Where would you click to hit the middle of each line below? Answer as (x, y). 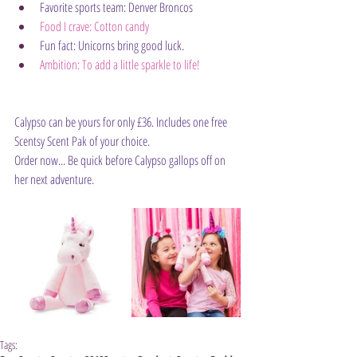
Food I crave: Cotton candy (94, 26)
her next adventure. (54, 179)
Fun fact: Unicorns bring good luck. (112, 45)
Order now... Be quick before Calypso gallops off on (121, 160)
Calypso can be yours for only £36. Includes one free (122, 122)
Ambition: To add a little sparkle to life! (120, 65)
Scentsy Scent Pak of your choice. (82, 141)
